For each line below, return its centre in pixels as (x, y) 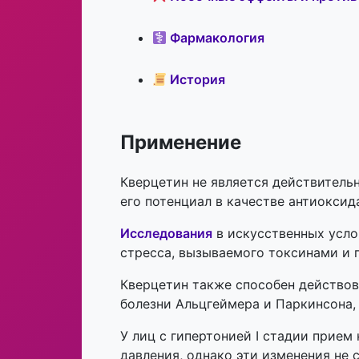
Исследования (166, 234)
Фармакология (216, 38)
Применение (181, 143)
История (196, 80)
